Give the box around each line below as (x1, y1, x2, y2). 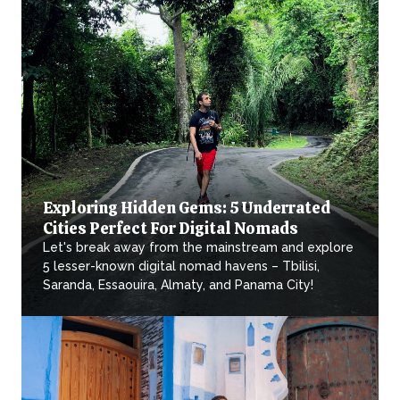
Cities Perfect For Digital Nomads (43, 218, 298, 239)
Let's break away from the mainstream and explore (43, 240, 354, 255)
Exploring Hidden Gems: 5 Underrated (43, 197, 330, 219)
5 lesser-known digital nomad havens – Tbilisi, (43, 259, 320, 274)
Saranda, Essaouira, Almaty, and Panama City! (43, 278, 313, 293)
